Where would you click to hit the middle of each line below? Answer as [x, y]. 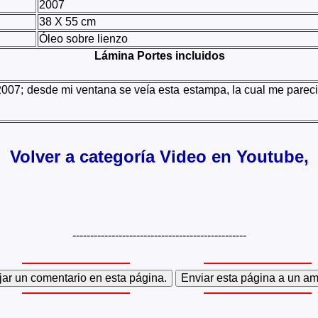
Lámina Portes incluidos [159, 55]
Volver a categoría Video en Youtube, [159, 156]
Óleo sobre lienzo [83, 38]
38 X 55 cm [67, 21]
